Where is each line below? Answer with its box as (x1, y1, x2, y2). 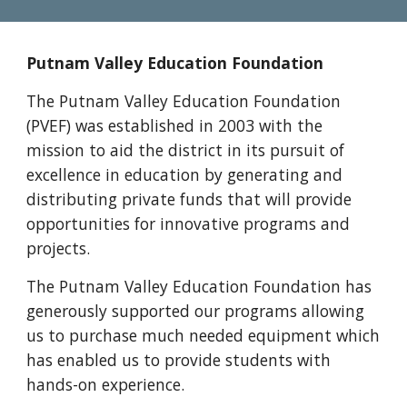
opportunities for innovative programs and (26, 213, 351, 234)
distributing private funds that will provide (26, 188, 352, 210)
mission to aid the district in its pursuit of (26, 139, 345, 161)
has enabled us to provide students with (26, 349, 332, 371)
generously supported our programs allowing (26, 300, 365, 322)
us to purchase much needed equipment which (26, 324, 381, 346)
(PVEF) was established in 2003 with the (26, 114, 323, 136)
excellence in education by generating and (26, 164, 343, 185)
